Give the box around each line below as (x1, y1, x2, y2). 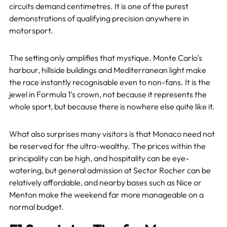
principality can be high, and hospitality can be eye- (9, 153, 189, 164)
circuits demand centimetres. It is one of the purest (9, 1, 188, 12)
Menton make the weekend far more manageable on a (9, 190, 204, 200)
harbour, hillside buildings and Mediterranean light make (9, 65, 206, 75)
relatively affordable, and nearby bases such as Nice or (9, 177, 202, 188)
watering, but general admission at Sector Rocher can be (9, 165, 211, 176)
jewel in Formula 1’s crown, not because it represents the (9, 89, 207, 100)
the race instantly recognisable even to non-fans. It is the (9, 77, 210, 88)
